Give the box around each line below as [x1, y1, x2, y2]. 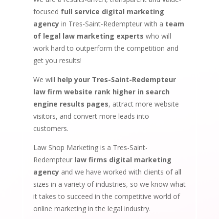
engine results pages [33, 99, 109, 109]
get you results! [33, 55, 82, 65]
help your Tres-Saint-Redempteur [57, 74, 176, 84]
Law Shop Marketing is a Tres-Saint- [33, 142, 148, 152]
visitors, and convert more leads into [33, 111, 149, 121]
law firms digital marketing [74, 154, 172, 164]
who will [143, 31, 171, 41]
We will [33, 74, 57, 84]
